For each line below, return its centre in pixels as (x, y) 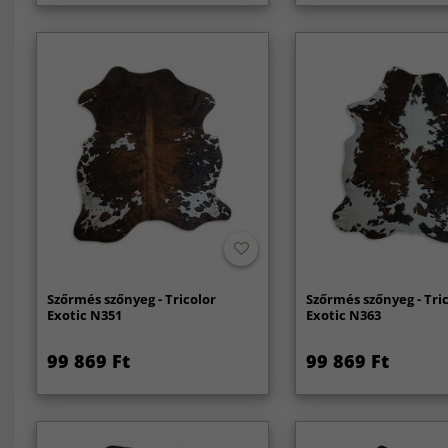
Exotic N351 (84, 315)
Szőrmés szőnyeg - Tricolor (131, 299)
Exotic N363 (344, 315)
